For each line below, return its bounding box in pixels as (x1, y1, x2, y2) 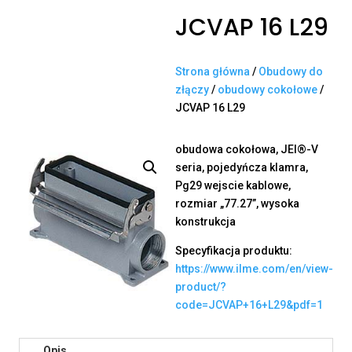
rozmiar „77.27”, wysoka (175, 197, 299, 211)
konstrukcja (175, 215, 236, 229)
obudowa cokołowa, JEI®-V (175, 143, 318, 156)
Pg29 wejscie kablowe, (175, 179, 291, 192)
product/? (175, 280, 226, 294)
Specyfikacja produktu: (175, 244, 292, 258)
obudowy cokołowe (218, 83, 317, 97)
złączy (175, 83, 209, 97)
